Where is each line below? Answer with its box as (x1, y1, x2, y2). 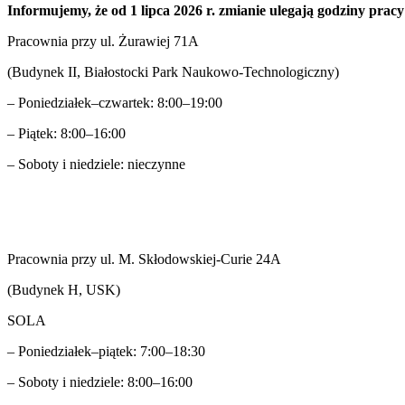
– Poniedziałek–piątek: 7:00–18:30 (7, 343, 205, 359)
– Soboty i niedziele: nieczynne (7, 155, 185, 172)
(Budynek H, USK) (7, 281, 120, 297)
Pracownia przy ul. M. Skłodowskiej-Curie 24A (7, 250, 281, 267)
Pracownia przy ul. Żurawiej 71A (7, 33, 199, 49)
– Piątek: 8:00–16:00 (7, 125, 126, 141)
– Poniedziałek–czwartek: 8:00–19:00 (7, 94, 222, 110)
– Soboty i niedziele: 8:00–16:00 (7, 373, 193, 390)
